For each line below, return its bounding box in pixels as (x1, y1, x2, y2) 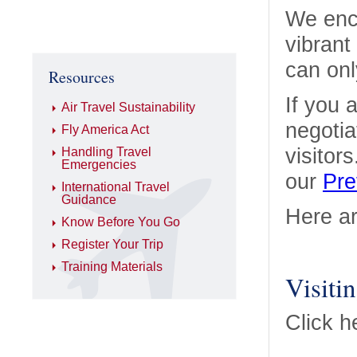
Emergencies (61, 158, 136, 171)
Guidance (61, 193, 116, 206)
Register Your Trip (61, 237, 163, 251)
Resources (49, 66, 115, 88)
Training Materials (61, 260, 163, 273)
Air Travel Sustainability (61, 100, 195, 114)
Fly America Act (61, 123, 149, 136)
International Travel (61, 180, 170, 194)
